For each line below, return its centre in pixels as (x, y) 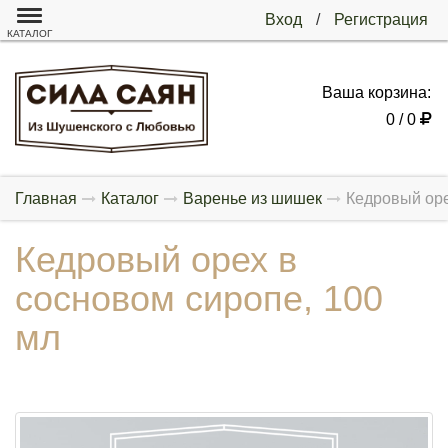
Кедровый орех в (156, 259)
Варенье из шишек (252, 198)
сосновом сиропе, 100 (199, 298)
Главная (46, 198)
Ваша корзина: (376, 92)
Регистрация (381, 19)
